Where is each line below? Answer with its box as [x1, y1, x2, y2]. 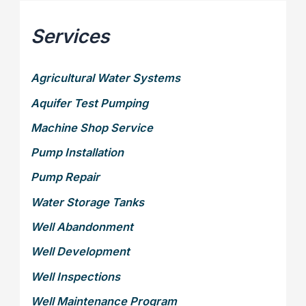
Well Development [31, 245, 130, 259]
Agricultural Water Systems [31, 71, 181, 85]
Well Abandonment [31, 220, 134, 234]
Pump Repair [31, 170, 100, 184]
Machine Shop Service [31, 120, 154, 135]
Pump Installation [31, 145, 124, 160]
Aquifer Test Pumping [31, 96, 149, 110]
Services [31, 25, 110, 48]
